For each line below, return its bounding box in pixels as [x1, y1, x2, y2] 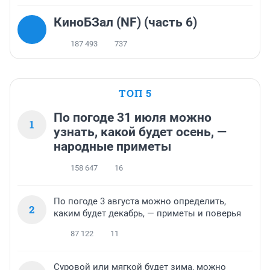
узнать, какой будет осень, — [54, 125, 227, 140]
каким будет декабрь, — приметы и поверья [54, 208, 241, 219]
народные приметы [54, 139, 171, 154]
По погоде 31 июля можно [54, 110, 212, 125]
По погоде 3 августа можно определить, [54, 196, 226, 207]
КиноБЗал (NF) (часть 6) [54, 15, 197, 30]
